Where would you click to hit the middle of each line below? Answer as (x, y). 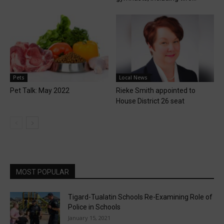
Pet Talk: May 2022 (40, 91)
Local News (133, 78)
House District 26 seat (150, 101)
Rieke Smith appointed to (155, 91)
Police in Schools (94, 207)
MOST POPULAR (42, 172)
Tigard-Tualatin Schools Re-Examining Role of (140, 197)
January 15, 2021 (89, 218)
